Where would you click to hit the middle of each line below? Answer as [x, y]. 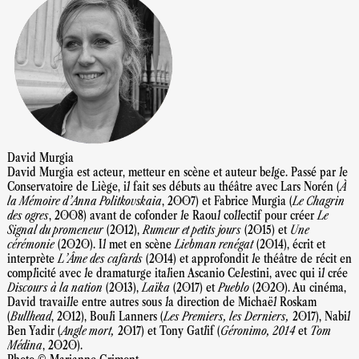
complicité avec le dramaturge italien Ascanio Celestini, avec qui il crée [177, 273]
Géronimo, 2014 [258, 331]
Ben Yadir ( [34, 331]
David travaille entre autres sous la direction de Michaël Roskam [162, 302]
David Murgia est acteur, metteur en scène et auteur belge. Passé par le [177, 172]
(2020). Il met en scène [115, 244]
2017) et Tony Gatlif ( [167, 331]
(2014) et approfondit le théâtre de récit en [247, 259]
